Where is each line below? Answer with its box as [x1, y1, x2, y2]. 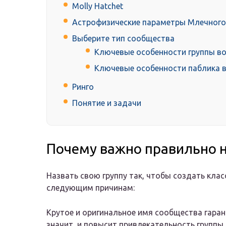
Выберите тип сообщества [72, 34, 175, 43]
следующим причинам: [46, 183, 135, 193]
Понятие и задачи [72, 98, 141, 108]
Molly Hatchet [72, 2, 123, 11]
